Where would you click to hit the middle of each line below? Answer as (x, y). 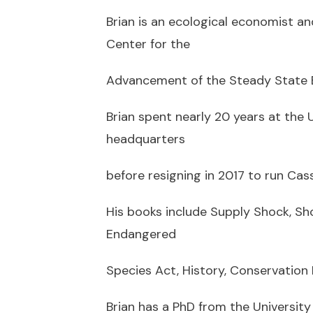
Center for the (148, 44)
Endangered (141, 234)
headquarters (146, 139)
